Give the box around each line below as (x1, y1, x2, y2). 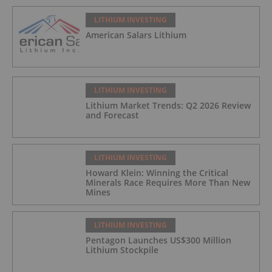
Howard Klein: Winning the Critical (86, 166, 228, 178)
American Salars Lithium (86, 29, 186, 41)
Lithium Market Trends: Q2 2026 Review (86, 99, 251, 111)
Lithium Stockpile (86, 243, 158, 256)
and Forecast (86, 109, 139, 121)
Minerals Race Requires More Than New (86, 176, 250, 188)
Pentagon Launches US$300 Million (86, 234, 231, 246)
